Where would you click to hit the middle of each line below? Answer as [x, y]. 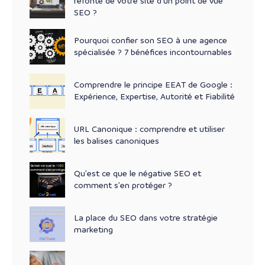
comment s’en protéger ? [123, 185]
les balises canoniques [117, 140]
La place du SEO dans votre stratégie [146, 217]
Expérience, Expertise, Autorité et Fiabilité [154, 96]
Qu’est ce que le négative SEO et [138, 173]
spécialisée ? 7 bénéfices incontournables [153, 52]
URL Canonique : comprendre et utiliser [149, 129]
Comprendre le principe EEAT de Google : [153, 84]
